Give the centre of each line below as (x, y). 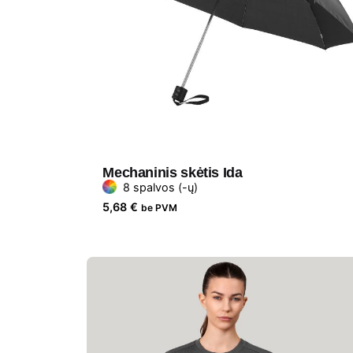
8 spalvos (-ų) (161, 187)
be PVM (160, 207)
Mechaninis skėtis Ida (173, 172)
